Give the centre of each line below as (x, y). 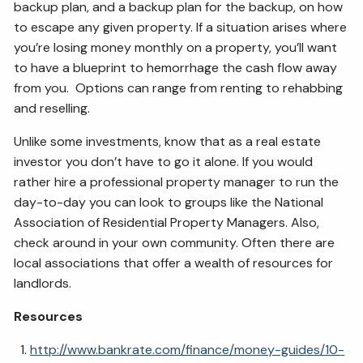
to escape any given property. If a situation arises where (181, 27)
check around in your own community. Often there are (175, 242)
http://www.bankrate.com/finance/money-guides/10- (188, 349)
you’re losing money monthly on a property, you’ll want (176, 47)
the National (288, 202)
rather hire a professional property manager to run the (177, 181)
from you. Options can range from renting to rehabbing (179, 88)
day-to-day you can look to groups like (131, 202)
